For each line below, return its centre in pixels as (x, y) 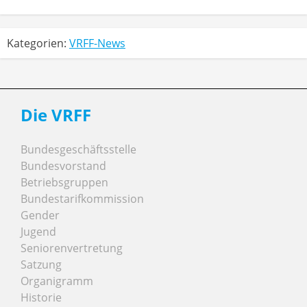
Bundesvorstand (63, 166)
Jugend (38, 232)
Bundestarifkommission (82, 199)
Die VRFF (56, 115)
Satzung (41, 265)
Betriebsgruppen (64, 183)
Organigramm (57, 281)
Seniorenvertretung (72, 248)
